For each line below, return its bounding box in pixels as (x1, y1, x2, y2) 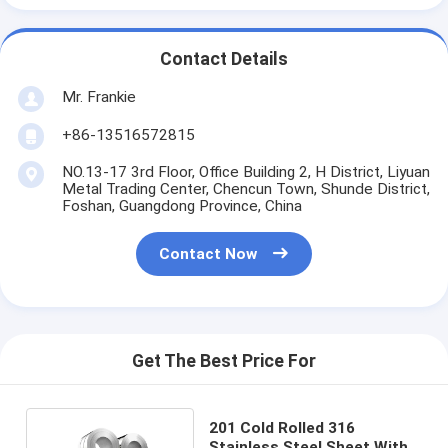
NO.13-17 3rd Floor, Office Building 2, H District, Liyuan (61, 162, 430, 181)
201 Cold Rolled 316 (209, 418, 355, 437)
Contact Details (160, 49, 288, 70)
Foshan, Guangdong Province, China (61, 196, 302, 215)
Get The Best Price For (132, 351, 316, 372)
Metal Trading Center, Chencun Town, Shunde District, (61, 179, 430, 198)
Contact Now (159, 245, 258, 264)
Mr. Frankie (61, 87, 136, 106)
